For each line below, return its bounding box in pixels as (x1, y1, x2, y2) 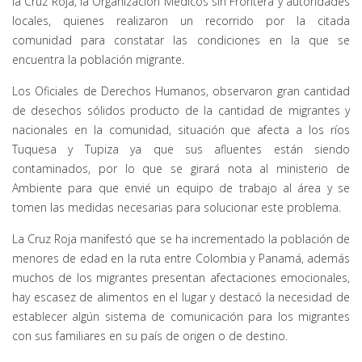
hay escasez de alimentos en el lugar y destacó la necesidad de (12, 288, 350, 305)
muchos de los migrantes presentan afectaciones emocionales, (12, 269, 350, 285)
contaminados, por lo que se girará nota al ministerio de (12, 160, 350, 176)
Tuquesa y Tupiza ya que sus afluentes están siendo (12, 141, 350, 157)
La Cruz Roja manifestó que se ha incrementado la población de (12, 230, 350, 246)
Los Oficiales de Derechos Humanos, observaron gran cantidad (12, 82, 350, 99)
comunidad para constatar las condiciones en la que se (12, 32, 350, 48)
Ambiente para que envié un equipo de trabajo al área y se (12, 179, 350, 196)
